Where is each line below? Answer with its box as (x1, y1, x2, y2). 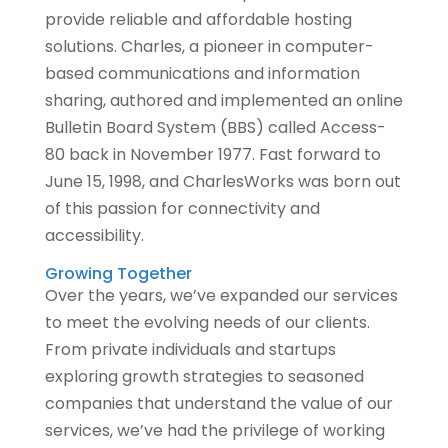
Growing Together (44, 261, 192, 285)
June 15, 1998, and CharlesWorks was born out (44, 169, 401, 193)
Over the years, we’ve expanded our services (44, 283, 398, 307)
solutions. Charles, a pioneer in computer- (44, 34, 374, 58)
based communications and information (44, 61, 360, 85)
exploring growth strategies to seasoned (44, 364, 364, 388)
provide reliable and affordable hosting (44, 7, 352, 31)
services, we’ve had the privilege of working (44, 418, 385, 442)
